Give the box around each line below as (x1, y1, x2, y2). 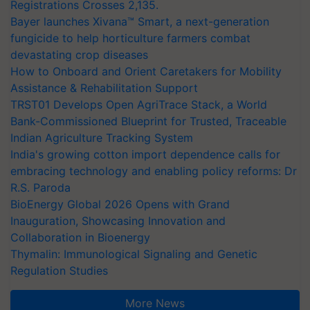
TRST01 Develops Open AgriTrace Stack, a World (10, 97, 267, 111)
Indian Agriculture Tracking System (10, 130, 193, 145)
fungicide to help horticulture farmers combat (10, 30, 250, 45)
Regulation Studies (10, 263, 108, 277)
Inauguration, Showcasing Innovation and (10, 213, 226, 228)
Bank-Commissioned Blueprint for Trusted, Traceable (10, 113, 286, 128)
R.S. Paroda (10, 180, 71, 194)
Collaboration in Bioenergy (10, 230, 150, 244)
